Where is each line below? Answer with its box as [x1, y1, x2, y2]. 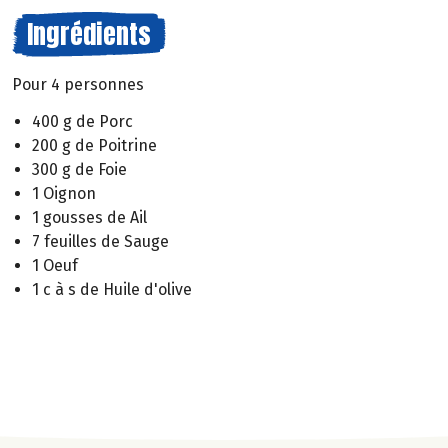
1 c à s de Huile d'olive [32, 279, 192, 299]
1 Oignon [32, 183, 96, 203]
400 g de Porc [32, 111, 133, 131]
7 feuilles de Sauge [32, 231, 169, 251]
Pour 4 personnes [12, 75, 144, 94]
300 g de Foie [32, 159, 127, 179]
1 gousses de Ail [32, 207, 147, 227]
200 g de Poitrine [32, 135, 157, 155]
